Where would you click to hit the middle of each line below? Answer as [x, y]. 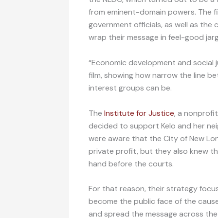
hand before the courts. [131, 163]
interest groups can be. [130, 88]
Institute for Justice [139, 113]
